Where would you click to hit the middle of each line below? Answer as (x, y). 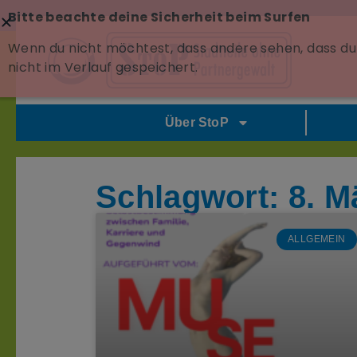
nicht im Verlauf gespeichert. (105, 68)
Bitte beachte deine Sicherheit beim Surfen (159, 17)
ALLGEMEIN (317, 239)
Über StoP (196, 123)
